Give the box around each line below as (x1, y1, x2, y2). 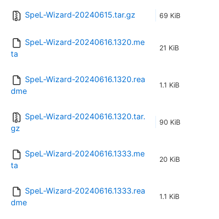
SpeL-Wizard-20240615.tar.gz (25, 10, 135, 20)
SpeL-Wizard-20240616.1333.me (25, 149, 145, 159)
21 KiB (159, 44, 179, 52)
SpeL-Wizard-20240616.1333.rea (25, 186, 145, 196)
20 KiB (159, 155, 180, 164)
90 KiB (159, 118, 180, 127)
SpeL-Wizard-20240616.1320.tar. (25, 111, 145, 122)
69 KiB (159, 11, 180, 20)
